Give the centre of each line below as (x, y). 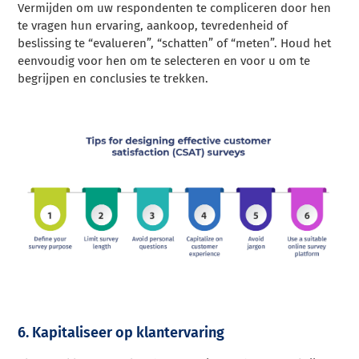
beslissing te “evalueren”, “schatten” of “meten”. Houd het (175, 44)
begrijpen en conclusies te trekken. (113, 79)
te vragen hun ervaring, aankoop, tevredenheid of (153, 26)
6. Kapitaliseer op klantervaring (121, 332)
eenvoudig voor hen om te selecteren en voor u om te (164, 61)
